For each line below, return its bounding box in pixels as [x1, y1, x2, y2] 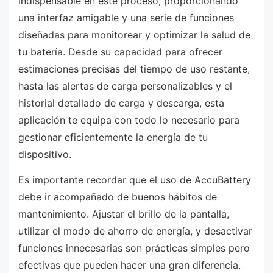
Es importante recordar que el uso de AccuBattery [18, 173, 251, 186]
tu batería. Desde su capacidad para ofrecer [18, 46, 222, 58]
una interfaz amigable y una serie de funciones [18, 12, 234, 24]
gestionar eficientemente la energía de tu [18, 131, 208, 144]
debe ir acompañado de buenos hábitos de [18, 190, 217, 203]
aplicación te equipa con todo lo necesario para [18, 114, 239, 127]
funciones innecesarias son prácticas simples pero [18, 241, 250, 254]
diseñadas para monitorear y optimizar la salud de [18, 29, 250, 41]
